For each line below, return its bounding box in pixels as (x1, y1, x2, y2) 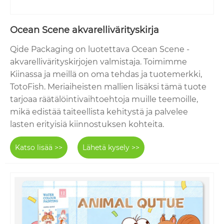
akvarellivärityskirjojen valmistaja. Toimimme (10, 56, 187, 66)
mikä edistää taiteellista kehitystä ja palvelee (10, 106, 188, 116)
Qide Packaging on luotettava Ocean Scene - (10, 44, 189, 54)
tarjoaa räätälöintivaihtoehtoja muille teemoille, (10, 94, 198, 104)
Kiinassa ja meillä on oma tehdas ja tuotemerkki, (10, 69, 202, 79)
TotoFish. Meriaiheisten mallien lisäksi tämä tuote (10, 81, 206, 91)
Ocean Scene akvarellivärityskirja (10, 24, 159, 35)
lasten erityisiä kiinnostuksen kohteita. (10, 119, 164, 129)
